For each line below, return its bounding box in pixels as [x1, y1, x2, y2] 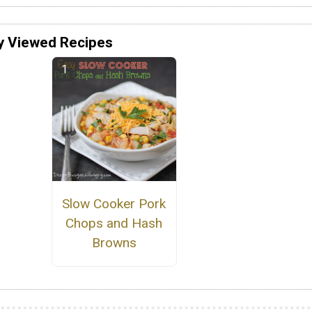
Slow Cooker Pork [62, 196, 166, 212]
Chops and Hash [65, 215, 163, 232]
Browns [91, 235, 136, 251]
